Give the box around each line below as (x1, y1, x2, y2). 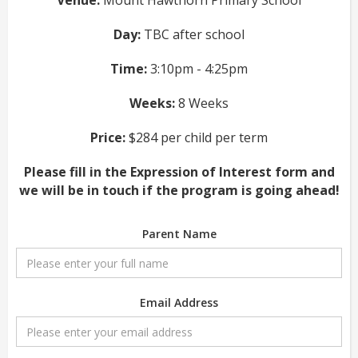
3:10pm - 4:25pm (147, 60, 248, 78)
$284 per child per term (125, 129, 268, 147)
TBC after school (141, 26, 245, 44)
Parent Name (141, 226, 217, 242)
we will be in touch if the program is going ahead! (18, 181, 340, 200)
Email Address (140, 295, 218, 311)
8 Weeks (175, 94, 229, 113)
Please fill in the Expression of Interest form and (23, 163, 335, 181)
